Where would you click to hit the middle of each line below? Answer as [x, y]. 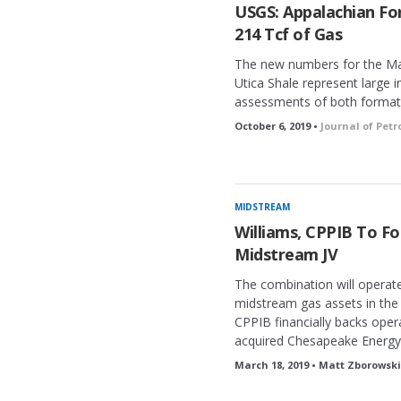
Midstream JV [286, 254]
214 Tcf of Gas [288, 34]
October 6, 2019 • [277, 126]
